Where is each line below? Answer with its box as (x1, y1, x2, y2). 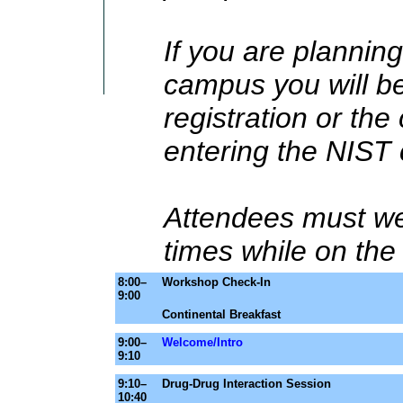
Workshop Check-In (162, 275, 271, 289)
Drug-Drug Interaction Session (162, 377, 331, 390)
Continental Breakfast (162, 308, 281, 321)
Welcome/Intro (162, 336, 243, 349)
